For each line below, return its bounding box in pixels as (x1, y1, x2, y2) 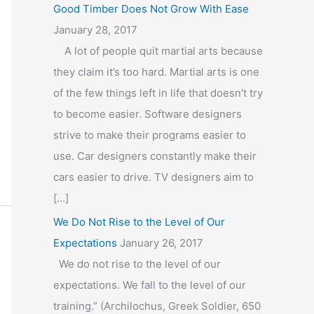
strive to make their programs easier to (53, 128, 246, 142)
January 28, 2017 (53, 23, 137, 36)
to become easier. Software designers (53, 107, 242, 121)
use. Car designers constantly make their (53, 149, 257, 163)
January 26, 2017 (120, 235, 203, 250)
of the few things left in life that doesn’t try (53, 86, 263, 100)
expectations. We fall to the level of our (53, 278, 246, 292)
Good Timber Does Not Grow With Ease (53, 2, 249, 15)
